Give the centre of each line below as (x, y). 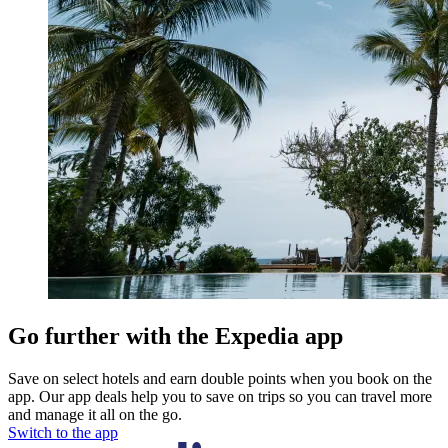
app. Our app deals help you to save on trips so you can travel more (220, 397)
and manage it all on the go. (95, 415)
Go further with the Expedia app (175, 336)
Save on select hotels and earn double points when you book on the (220, 379)
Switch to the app (63, 433)
